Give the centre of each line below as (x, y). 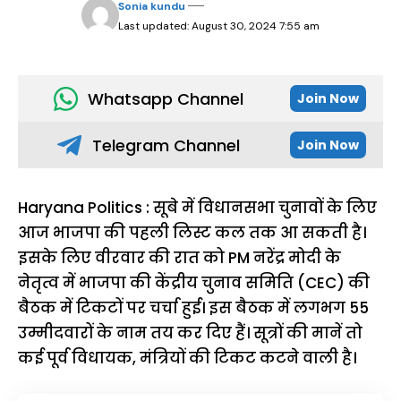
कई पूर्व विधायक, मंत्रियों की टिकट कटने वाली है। (187, 358)
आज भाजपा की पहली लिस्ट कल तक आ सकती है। (192, 233)
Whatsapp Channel (165, 98)
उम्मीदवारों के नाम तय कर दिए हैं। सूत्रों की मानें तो (190, 333)
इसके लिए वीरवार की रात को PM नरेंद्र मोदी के (179, 258)
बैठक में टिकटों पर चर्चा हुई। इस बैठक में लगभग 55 (193, 308)
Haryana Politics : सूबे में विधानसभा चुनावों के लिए (197, 208)
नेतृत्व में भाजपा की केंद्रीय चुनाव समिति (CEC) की (194, 283)
